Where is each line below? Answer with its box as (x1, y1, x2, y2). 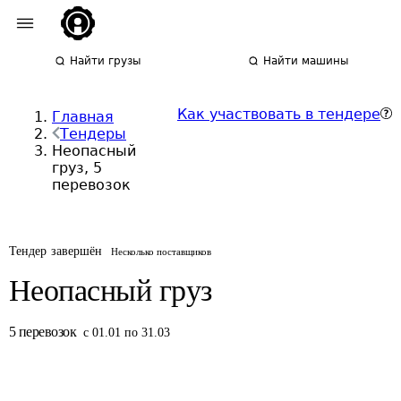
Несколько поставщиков (111, 246, 212, 257)
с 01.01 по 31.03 (83, 326, 171, 339)
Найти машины (263, 55, 349, 67)
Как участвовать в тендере (177, 106, 380, 123)
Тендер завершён (9, 244, 103, 258)
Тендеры (60, 125, 126, 142)
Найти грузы (70, 55, 141, 67)
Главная (52, 108, 114, 125)
